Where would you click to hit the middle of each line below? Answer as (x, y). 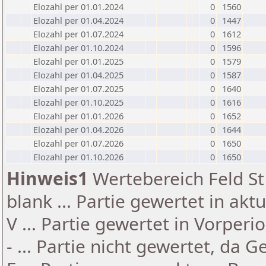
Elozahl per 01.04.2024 (78, 20)
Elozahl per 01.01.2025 (78, 61)
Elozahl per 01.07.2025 (78, 88)
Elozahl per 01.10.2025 (78, 102)
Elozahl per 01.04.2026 (78, 129)
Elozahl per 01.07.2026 (78, 143)
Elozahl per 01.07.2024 (78, 34)
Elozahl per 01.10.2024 (78, 47)
